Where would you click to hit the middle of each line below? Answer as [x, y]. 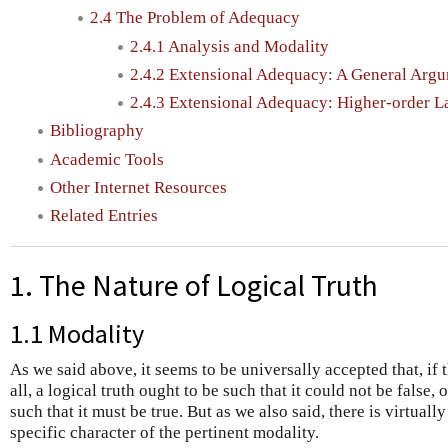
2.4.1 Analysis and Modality [229, 46]
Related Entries [104, 216]
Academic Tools [107, 159]
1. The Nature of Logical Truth [194, 286]
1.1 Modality [77, 333]
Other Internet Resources [138, 187]
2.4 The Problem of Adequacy [195, 18]
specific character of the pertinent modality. [164, 432]
